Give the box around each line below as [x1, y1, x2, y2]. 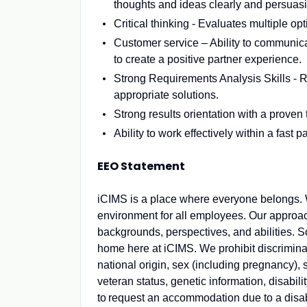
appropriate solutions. [114, 89, 219, 101]
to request [97, 292, 147, 304]
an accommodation [147, 292, 240, 304]
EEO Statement [97, 158, 185, 174]
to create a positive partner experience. [114, 53, 302, 65]
